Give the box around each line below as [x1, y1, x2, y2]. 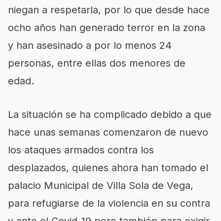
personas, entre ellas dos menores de [8, 57, 185, 69]
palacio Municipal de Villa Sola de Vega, [8, 179, 193, 191]
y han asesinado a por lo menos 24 [8, 39, 172, 51]
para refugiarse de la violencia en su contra [8, 197, 210, 209]
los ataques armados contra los [8, 144, 154, 156]
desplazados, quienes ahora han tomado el [8, 161, 208, 174]
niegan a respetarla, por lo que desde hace [8, 3, 210, 16]
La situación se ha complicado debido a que [8, 108, 212, 120]
